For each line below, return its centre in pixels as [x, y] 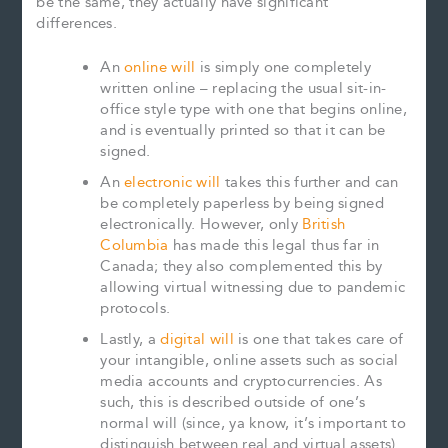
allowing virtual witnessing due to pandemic [253, 288]
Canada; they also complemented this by [241, 267]
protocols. [135, 309]
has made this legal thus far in [274, 246]
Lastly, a [130, 340]
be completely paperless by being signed [242, 204]
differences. [77, 23]
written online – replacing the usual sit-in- [243, 89]
